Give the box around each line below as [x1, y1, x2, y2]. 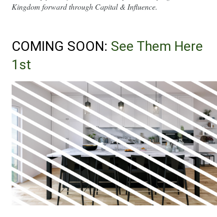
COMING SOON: [12, 38, 111, 54]
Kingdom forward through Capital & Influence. [12, 1, 157, 12]
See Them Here [111, 38, 203, 54]
